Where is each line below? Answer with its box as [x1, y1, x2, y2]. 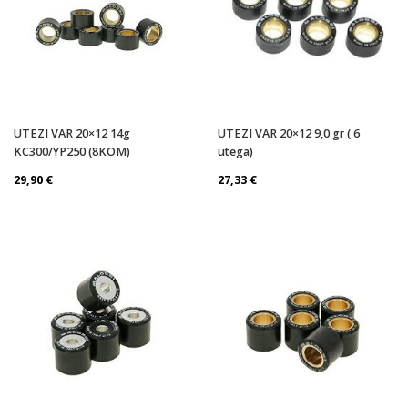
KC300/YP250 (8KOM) [14, 143, 130, 159]
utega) [218, 143, 253, 159]
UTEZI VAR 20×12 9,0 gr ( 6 [218, 125, 360, 141]
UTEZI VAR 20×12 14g [14, 125, 130, 141]
